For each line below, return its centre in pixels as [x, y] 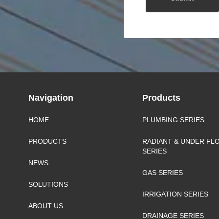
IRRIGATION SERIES [175, 194]
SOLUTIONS [48, 185]
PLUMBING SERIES [173, 120]
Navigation [52, 98]
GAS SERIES [162, 173]
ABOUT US [46, 206]
